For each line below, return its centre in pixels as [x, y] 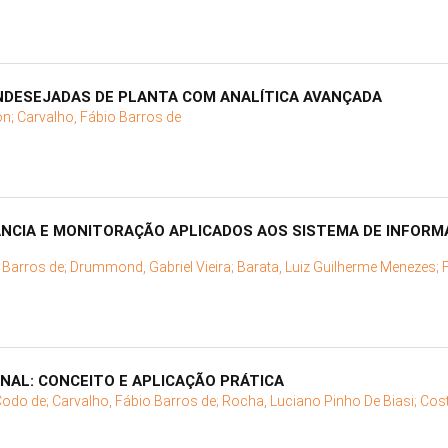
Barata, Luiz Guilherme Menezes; [339, 267]
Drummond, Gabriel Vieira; [153, 267]
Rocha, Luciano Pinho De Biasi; [321, 401]
